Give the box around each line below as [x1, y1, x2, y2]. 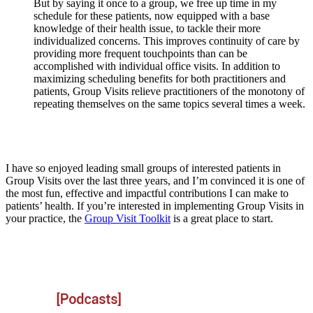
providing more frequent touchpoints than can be [34, 47, 247, 59]
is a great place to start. [170, 212, 273, 224]
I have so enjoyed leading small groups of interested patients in [6, 161, 281, 174]
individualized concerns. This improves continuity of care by [34, 34, 300, 47]
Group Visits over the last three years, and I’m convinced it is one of [6, 174, 305, 187]
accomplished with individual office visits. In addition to [34, 59, 280, 72]
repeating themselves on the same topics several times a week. [34, 97, 305, 110]
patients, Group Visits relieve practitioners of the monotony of [34, 85, 305, 97]
